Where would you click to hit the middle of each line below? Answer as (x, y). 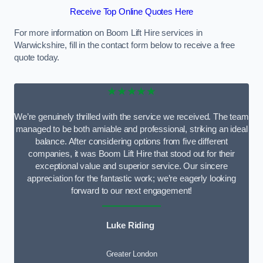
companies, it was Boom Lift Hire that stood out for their (131, 154)
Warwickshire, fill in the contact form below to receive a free (124, 45)
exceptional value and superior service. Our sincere (131, 166)
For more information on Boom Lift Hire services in (108, 33)
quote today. (37, 57)
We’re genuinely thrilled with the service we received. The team (131, 117)
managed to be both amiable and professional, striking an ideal (131, 129)
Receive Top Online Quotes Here (131, 12)
